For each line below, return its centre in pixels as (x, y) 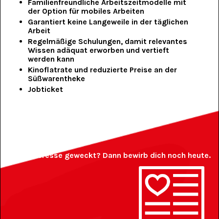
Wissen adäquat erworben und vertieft (99, 50)
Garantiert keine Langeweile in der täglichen (108, 22)
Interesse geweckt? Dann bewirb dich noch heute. (119, 155)
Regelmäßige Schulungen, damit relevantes (108, 42)
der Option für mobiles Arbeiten (86, 11)
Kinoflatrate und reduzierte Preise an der (103, 70)
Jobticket (46, 89)
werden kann (51, 59)
